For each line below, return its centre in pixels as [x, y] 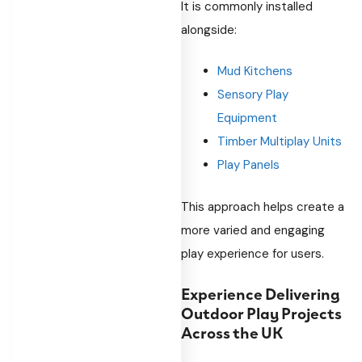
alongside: [209, 29]
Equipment [247, 118]
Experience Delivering [261, 293]
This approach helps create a [263, 206]
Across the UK [232, 332]
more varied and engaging [253, 230]
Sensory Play [253, 95]
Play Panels [248, 165]
